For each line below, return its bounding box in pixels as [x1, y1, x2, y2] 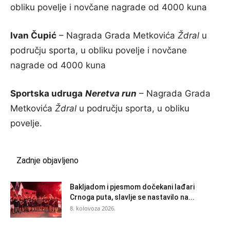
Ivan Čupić [10, 30, 56, 41]
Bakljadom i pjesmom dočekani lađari [70, 183, 195, 191]
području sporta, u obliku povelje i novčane [10, 45, 187, 55]
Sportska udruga [10, 88, 83, 99]
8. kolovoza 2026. [70, 204, 116, 212]
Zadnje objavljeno [16, 156, 79, 165]
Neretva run [85, 88, 137, 99]
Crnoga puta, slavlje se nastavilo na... [70, 193, 195, 201]
